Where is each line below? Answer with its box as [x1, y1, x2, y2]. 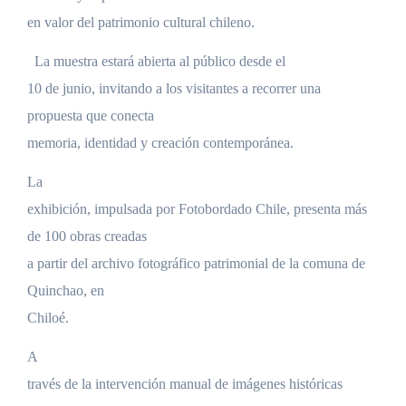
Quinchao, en [26, 283, 104, 299]
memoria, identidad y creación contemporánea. [26, 135, 294, 151]
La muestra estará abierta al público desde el [34, 53, 285, 70]
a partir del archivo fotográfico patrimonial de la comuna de [26, 256, 365, 272]
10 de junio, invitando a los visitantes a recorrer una [26, 81, 321, 97]
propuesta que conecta [26, 108, 154, 124]
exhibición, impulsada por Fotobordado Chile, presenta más [26, 201, 367, 217]
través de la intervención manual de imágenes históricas [26, 376, 343, 392]
